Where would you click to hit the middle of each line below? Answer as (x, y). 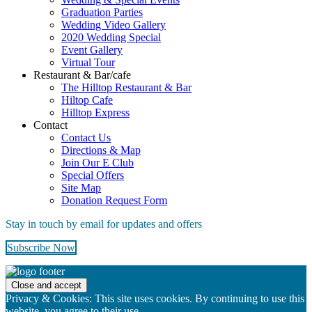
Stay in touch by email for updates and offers (104, 224)
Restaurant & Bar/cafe (82, 75)
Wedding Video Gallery (114, 24)
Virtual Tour (88, 62)
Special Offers (93, 175)
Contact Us (86, 137)
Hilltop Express (95, 112)
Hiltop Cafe (87, 100)
